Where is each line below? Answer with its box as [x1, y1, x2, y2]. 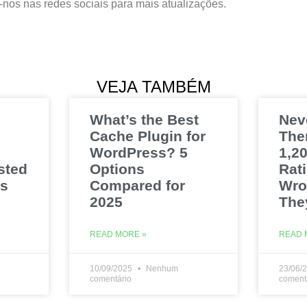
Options [90, 161, 145, 177]
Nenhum [144, 264, 178, 273]
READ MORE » [90, 230, 147, 239]
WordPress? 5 [90, 145, 188, 160]
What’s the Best [90, 112, 199, 127]
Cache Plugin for [90, 128, 206, 144]
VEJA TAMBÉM [96, 77, 211, 96]
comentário [90, 274, 132, 284]
